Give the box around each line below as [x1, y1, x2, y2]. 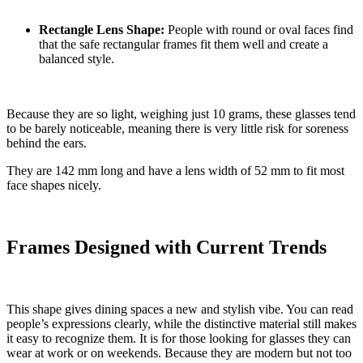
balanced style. [39, 51, 114, 66]
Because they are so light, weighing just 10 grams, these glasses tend [6, 106, 356, 121]
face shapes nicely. [6, 177, 101, 192]
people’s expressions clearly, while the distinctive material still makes [6, 316, 357, 331]
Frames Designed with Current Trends [6, 236, 327, 258]
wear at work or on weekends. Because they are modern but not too [6, 345, 352, 360]
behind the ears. [6, 135, 87, 150]
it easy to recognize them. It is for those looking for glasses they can [6, 331, 351, 345]
